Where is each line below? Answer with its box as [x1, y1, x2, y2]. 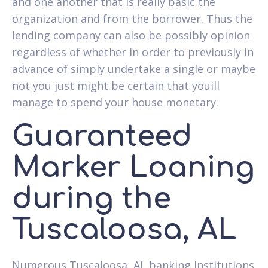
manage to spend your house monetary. [12, 95, 218, 109]
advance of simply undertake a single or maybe [12, 61, 255, 76]
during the [12, 182, 171, 215]
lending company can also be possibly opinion [12, 28, 250, 42]
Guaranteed [12, 120, 192, 153]
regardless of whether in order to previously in [12, 44, 254, 59]
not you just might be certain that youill [12, 78, 220, 93]
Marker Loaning [12, 151, 255, 184]
